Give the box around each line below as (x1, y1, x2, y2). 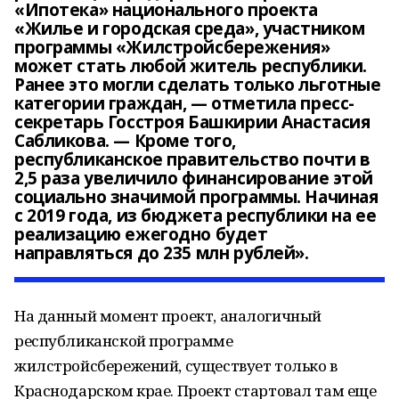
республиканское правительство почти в (14, 148, 370, 171)
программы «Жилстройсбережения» (14, 36, 330, 59)
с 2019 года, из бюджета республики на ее (14, 204, 377, 227)
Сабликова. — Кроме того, (14, 129, 236, 152)
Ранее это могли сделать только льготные (14, 73, 381, 96)
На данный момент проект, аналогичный (14, 305, 322, 326)
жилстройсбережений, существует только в (14, 355, 338, 376)
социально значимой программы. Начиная (14, 185, 379, 208)
